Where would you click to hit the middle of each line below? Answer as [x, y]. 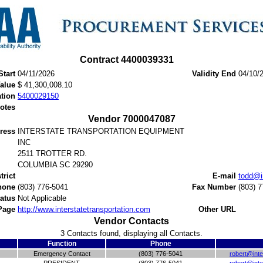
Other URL [217, 209]
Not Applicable [42, 198]
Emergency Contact [62, 254]
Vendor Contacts [131, 221]
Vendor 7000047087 [131, 119]
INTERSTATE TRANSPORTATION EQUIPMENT [101, 131]
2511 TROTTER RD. [52, 154]
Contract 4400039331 [127, 60]
